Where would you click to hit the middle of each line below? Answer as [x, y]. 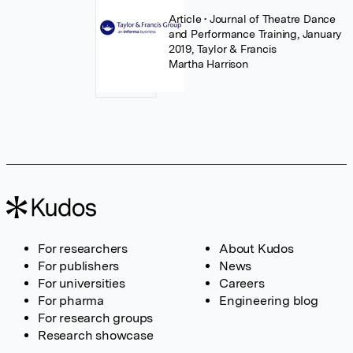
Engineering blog [269, 301]
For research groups [96, 318]
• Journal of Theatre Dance [270, 19]
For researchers [83, 249]
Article [186, 19]
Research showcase [96, 335]
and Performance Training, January [255, 34]
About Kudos [256, 249]
